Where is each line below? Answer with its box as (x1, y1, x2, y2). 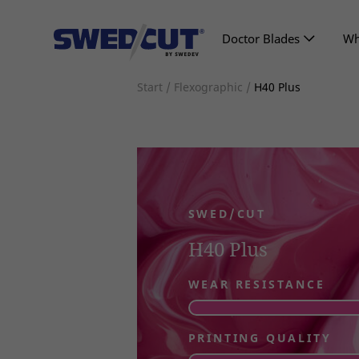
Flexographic (173, 79, 243, 95)
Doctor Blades (222, 30, 301, 46)
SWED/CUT (188, 206, 267, 221)
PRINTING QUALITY (188, 330, 332, 345)
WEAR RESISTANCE (188, 276, 325, 292)
